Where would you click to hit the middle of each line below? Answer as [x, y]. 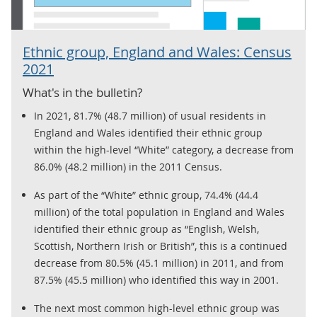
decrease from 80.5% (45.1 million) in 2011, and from [159, 263]
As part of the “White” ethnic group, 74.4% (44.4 [146, 195]
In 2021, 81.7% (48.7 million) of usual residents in [150, 116]
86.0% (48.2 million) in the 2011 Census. [128, 167]
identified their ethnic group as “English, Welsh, [146, 229]
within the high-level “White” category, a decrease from [164, 150]
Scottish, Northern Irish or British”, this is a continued [161, 246]
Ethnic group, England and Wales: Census [157, 52]
